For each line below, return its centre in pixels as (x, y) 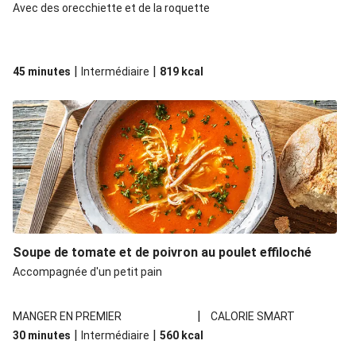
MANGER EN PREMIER (67, 316)
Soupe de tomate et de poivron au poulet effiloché (162, 252)
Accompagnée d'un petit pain (87, 272)
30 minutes (42, 335)
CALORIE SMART (253, 316)
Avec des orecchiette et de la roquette (111, 8)
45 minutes (42, 72)
